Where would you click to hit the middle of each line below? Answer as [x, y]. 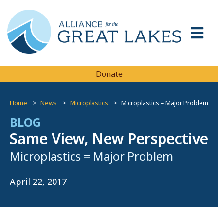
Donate [109, 74]
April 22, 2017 [38, 181]
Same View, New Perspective [109, 138]
